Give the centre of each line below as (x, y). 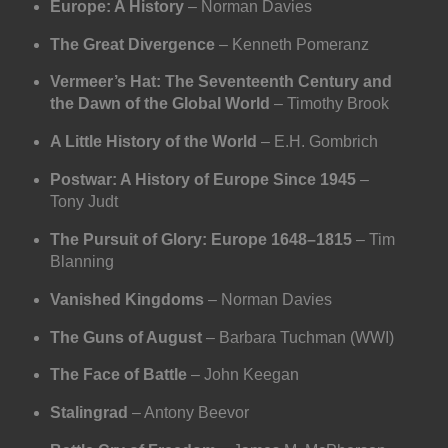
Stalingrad (88, 413)
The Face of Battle (118, 375)
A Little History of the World (153, 142)
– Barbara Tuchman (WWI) (297, 337)
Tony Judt (83, 202)
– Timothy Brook (329, 104)
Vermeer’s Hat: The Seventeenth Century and (220, 82)
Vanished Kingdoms (126, 299)
